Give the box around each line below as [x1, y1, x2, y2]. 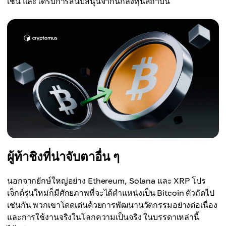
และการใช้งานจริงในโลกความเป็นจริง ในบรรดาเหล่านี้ [7, 212, 199, 222]
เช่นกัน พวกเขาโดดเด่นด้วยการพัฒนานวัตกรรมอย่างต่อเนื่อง [7, 200, 217, 210]
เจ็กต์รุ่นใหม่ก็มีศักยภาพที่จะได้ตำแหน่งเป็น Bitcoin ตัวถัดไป [7, 188, 214, 198]
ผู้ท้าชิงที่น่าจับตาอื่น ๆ [7, 149, 120, 164]
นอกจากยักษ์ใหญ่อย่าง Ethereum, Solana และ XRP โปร [7, 176, 206, 186]
